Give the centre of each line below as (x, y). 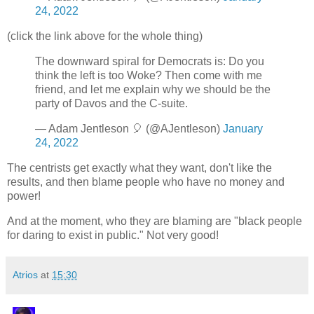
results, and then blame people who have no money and (146, 182)
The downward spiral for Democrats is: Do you (150, 62)
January (243, 128)
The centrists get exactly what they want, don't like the (139, 168)
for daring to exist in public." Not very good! (113, 235)
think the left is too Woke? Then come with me (149, 76)
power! (24, 196)
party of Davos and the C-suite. (111, 104)
